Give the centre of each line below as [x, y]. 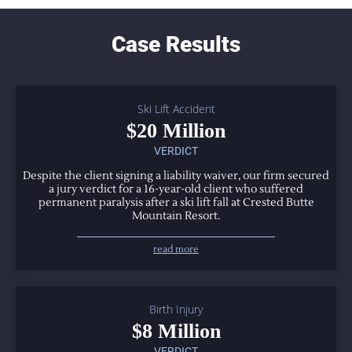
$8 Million [176, 331]
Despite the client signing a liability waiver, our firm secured [176, 176]
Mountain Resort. [176, 216]
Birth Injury [176, 309]
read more [176, 249]
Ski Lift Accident [176, 108]
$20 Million [176, 130]
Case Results [176, 44]
